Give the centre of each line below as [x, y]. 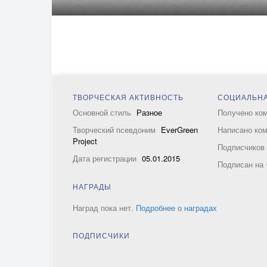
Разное [149, 112]
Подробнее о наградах [176, 208]
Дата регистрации [106, 158]
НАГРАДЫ [92, 186]
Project [85, 141]
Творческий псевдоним [115, 130]
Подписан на [241, 164]
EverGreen [179, 130]
